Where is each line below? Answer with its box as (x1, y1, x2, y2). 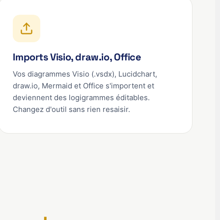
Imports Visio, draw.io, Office (13, 51, 141, 63)
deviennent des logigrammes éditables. (13, 93, 150, 102)
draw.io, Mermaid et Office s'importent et (13, 81, 155, 90)
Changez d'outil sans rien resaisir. (13, 105, 131, 114)
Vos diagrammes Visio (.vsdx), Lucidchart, (13, 69, 158, 79)
